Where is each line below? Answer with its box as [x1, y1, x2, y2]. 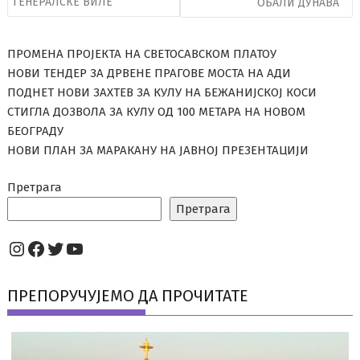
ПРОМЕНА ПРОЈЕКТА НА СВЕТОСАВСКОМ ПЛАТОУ [7, 46, 277, 61]
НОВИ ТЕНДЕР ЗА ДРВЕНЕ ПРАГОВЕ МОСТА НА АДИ [7, 65, 292, 80]
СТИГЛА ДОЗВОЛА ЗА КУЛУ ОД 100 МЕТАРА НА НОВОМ [7, 104, 306, 119]
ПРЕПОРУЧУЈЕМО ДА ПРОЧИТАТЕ [7, 286, 249, 306]
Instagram [6, 236, 95, 260]
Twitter [45, 236, 106, 260]
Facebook [26, 236, 108, 260]
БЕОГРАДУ [7, 123, 64, 138]
